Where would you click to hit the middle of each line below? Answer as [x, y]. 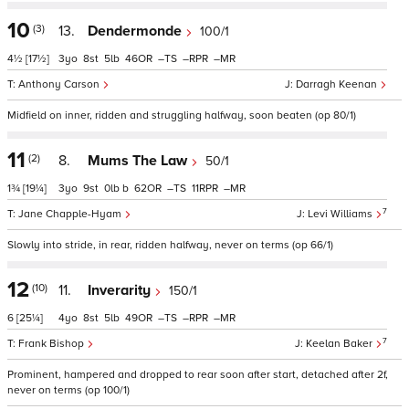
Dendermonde [136, 31]
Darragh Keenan [338, 84]
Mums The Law [139, 161]
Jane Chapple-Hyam [71, 214]
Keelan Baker [341, 344]
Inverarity [121, 290]
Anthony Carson [60, 84]
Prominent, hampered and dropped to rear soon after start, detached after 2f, [198, 375]
